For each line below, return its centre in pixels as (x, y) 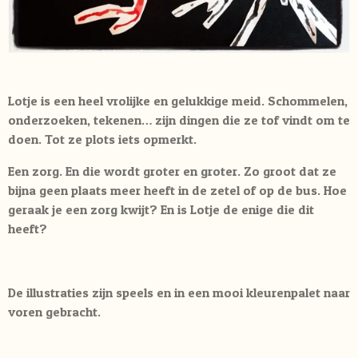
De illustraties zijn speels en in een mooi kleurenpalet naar (179, 292)
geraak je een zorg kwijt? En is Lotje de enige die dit (161, 209)
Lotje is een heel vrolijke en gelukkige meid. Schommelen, (178, 100)
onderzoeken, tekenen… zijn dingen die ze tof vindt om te (179, 119)
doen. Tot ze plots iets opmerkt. (102, 139)
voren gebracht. (54, 311)
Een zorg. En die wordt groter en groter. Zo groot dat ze (172, 171)
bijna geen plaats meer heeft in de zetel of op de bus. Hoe (177, 190)
